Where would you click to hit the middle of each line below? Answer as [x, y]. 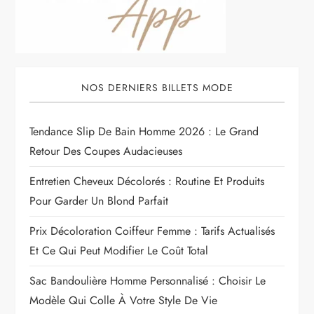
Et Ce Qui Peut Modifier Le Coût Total [119, 251]
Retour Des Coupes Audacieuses [106, 151]
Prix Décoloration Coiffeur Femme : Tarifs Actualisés [152, 231]
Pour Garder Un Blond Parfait [99, 201]
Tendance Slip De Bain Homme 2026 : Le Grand [144, 132]
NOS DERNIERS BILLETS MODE [157, 88]
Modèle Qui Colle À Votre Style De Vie [124, 301]
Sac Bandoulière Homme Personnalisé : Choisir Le [148, 281]
